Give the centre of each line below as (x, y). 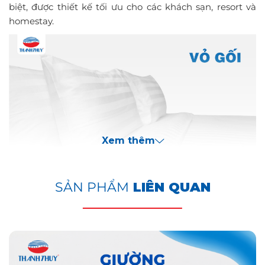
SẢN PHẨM (92, 187)
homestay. (31, 21)
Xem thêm (128, 140)
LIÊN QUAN (169, 187)
